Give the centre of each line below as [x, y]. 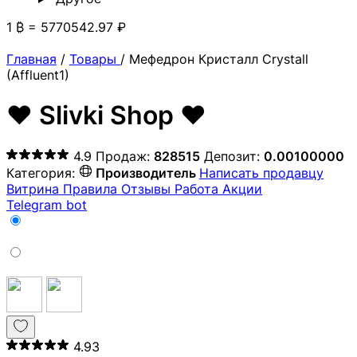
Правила [92, 188]
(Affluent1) [38, 75]
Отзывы [148, 188]
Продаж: [125, 156]
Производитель [146, 173]
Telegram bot [47, 204]
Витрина [35, 188]
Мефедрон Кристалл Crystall [219, 59]
